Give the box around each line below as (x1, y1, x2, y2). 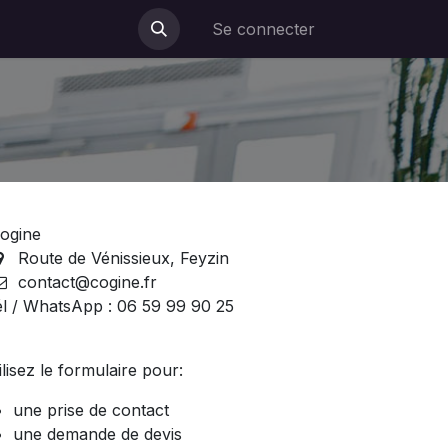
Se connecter (212, 19, 315, 39)
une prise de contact (13, 400, 169, 420)
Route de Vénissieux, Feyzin (17, 248, 229, 268)
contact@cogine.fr (17, 272, 157, 292)
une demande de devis (13, 424, 182, 444)
